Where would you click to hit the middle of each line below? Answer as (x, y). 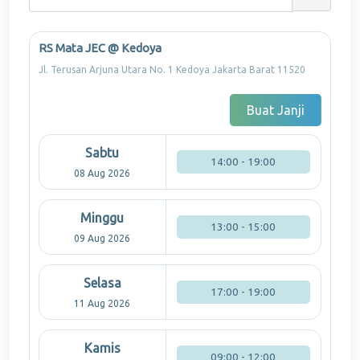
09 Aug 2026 (102, 239)
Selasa (102, 283)
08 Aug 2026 (102, 174)
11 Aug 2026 (102, 304)
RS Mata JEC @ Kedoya (100, 48)
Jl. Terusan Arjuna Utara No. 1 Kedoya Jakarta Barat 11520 (172, 70)
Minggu (102, 218)
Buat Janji (276, 110)
